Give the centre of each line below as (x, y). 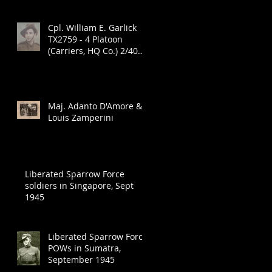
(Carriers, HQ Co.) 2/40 (93, 51)
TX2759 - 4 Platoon (85, 39)
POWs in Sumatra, (84, 248)
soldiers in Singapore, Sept (79, 186)
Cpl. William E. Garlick (92, 28)
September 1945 (81, 260)
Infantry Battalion (83, 63)
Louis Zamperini (81, 118)
